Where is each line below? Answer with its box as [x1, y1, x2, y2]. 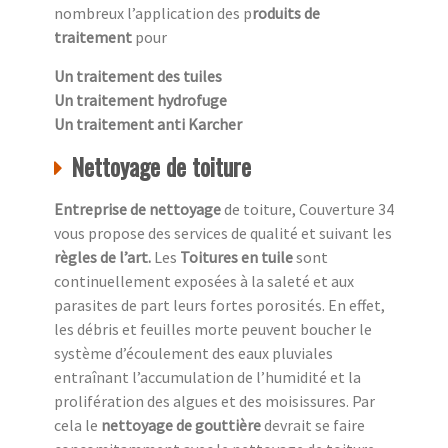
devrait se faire [264, 415, 365, 436]
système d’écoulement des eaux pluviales [54, 343, 333, 364]
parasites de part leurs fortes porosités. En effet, [54, 295, 385, 316]
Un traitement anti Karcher [54, 114, 242, 135]
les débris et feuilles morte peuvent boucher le [54, 319, 372, 340]
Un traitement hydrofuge [54, 90, 227, 111]
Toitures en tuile [180, 247, 296, 268]
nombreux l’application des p [54, 3, 252, 24]
